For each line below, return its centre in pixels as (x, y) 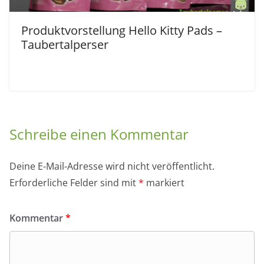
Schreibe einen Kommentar (99, 134)
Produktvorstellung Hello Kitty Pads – (122, 30)
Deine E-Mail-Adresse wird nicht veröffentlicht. (112, 166)
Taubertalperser (65, 44)
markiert (164, 182)
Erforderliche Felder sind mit (74, 182)
